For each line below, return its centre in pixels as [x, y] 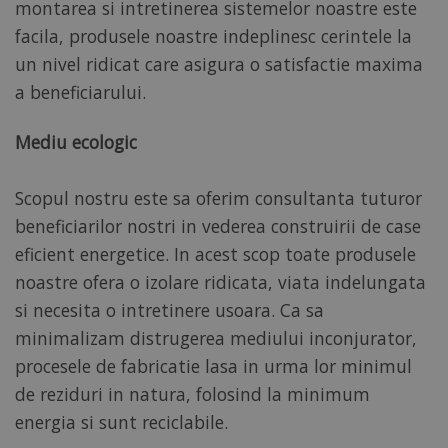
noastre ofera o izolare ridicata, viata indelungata [220, 282]
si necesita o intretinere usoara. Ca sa [169, 310]
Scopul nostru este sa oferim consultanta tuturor [218, 198]
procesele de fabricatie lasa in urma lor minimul [213, 366]
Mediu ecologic [76, 142]
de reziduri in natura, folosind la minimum [192, 394]
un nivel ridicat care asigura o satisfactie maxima [219, 64]
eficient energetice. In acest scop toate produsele [215, 254]
